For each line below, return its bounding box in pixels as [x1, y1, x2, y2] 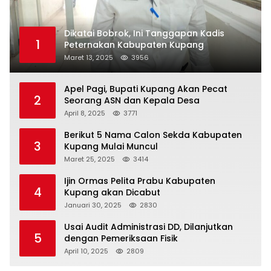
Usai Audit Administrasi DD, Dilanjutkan [64, 220, 233, 233]
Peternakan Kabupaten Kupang [64, 38, 204, 51]
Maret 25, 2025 [64, 154, 115, 164]
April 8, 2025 [64, 108, 105, 118]
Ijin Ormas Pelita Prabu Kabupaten [64, 174, 215, 187]
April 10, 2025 [64, 246, 108, 256]
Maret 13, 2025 [64, 52, 113, 62]
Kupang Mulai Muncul [64, 140, 158, 152]
